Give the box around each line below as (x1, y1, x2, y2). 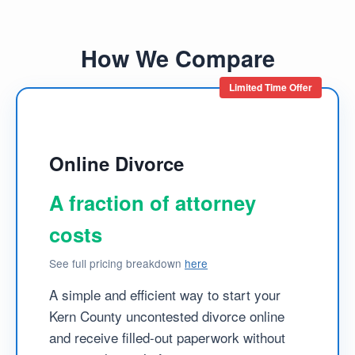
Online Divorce (49, 149, 184, 177)
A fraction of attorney (49, 187, 256, 217)
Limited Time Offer (229, 79, 312, 94)
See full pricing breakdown (49, 254, 185, 271)
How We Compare (80, 42, 275, 75)
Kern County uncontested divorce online (49, 305, 284, 326)
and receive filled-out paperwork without (49, 326, 285, 347)
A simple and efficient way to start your (49, 284, 281, 304)
